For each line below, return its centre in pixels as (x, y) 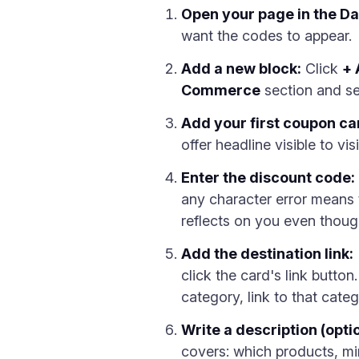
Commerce (221, 90)
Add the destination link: (267, 254)
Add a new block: (241, 69)
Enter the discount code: (268, 177)
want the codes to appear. (266, 36)
